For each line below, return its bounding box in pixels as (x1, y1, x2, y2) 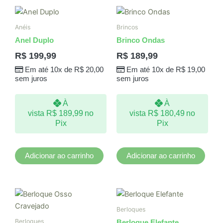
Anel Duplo (15, 36, 54, 45)
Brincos (116, 23, 138, 31)
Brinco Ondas (116, 36, 165, 45)
